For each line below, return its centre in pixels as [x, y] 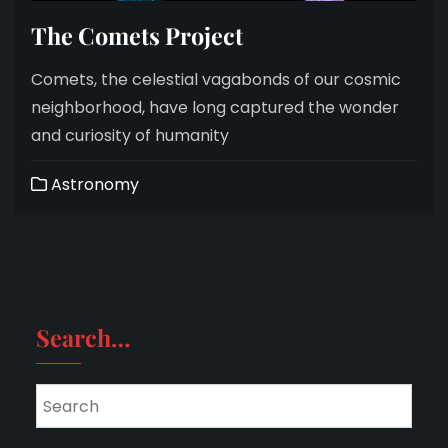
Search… [83, 337]
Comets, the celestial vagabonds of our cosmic [216, 79]
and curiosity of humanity [130, 135]
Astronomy [93, 184]
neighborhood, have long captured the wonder [215, 107]
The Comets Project [137, 35]
